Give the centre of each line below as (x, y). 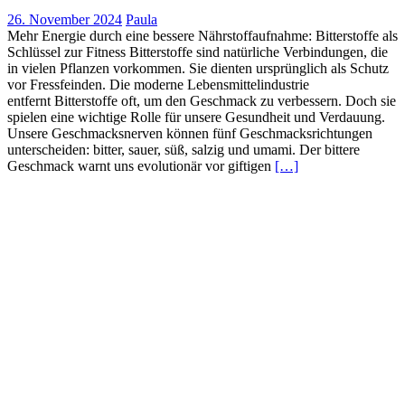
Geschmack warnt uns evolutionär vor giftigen (141, 166)
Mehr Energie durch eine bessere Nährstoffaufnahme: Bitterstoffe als (202, 36)
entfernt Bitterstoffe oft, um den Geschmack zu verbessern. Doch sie (202, 101)
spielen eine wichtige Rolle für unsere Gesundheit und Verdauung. (196, 118)
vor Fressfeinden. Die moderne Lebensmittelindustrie (158, 85)
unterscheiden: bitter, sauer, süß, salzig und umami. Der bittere (184, 150)
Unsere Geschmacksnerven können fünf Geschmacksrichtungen (190, 134)
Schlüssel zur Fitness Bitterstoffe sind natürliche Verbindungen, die (198, 52)
